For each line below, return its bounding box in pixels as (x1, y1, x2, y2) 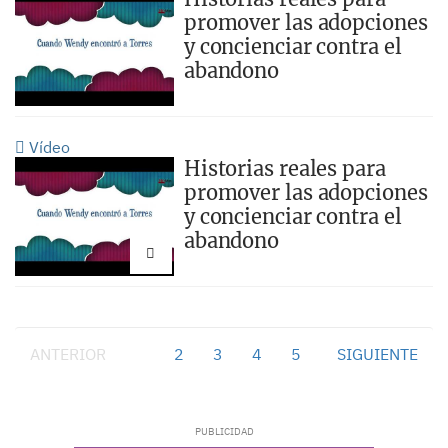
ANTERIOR (30, 344, 106, 365)
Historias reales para (183, 156, 386, 182)
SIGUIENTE (337, 344, 418, 365)
